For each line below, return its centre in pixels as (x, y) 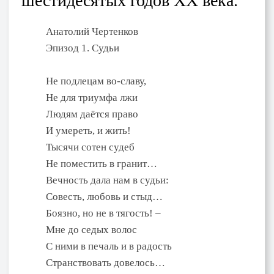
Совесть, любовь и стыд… (104, 196)
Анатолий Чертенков (92, 31)
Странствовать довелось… (106, 262)
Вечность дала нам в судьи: (107, 180)
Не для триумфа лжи (92, 97)
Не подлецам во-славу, (96, 81)
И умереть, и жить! (88, 130)
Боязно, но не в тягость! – (103, 213)
